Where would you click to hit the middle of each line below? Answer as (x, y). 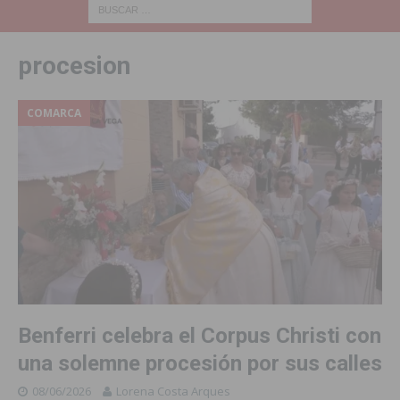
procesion (74, 65)
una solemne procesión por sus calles (200, 364)
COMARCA (54, 112)
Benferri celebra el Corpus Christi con (200, 336)
